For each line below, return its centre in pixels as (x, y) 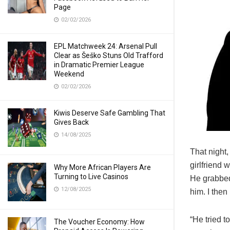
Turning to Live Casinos (91, 177)
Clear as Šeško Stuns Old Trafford (109, 55)
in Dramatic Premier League (99, 65)
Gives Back (71, 122)
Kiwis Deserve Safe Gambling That (110, 113)
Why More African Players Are (102, 167)
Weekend (69, 74)
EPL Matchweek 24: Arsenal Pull (106, 46)
